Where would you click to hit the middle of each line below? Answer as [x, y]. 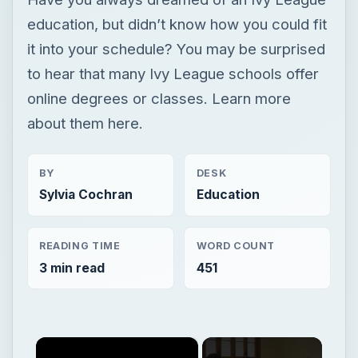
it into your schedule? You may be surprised [176, 48]
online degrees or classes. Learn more [159, 98]
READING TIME [80, 246]
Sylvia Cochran [86, 194]
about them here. [85, 123]
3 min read [72, 268]
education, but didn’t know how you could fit [177, 24]
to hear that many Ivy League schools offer [173, 73]
